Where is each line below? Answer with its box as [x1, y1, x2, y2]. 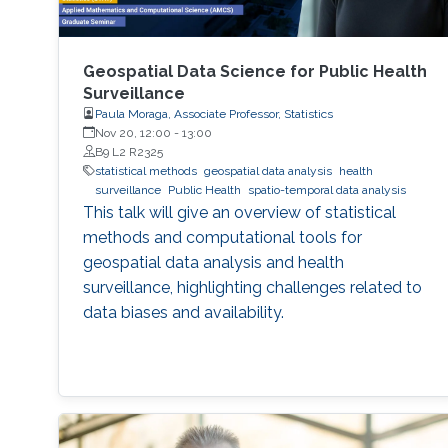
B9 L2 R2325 [94, 144, 163, 159]
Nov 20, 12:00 [94, 125, 171, 140]
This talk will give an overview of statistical [82, 202, 396, 222]
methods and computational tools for [82, 227, 362, 247]
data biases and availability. [82, 302, 284, 322]
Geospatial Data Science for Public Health [82, 61, 427, 81]
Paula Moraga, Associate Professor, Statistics [94, 106, 333, 121]
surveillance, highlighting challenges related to [82, 277, 422, 297]
